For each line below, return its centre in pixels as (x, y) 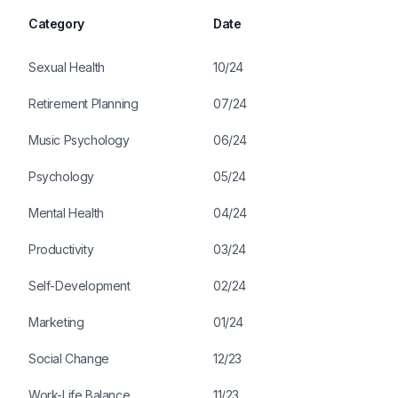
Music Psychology (79, 140)
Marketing (56, 322)
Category (56, 24)
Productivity (61, 249)
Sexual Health (67, 67)
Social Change (69, 358)
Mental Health (66, 213)
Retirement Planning (84, 103)
